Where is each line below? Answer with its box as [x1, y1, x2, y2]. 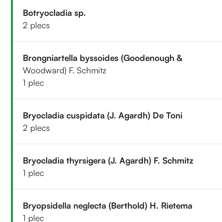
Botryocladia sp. [23, 7, 86, 18]
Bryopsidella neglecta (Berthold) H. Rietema [23, 200, 193, 211]
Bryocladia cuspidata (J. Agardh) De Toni [23, 110, 183, 120]
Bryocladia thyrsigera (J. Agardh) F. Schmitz [23, 155, 194, 166]
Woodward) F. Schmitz [23, 64, 107, 75]
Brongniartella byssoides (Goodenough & [23, 52, 183, 63]
